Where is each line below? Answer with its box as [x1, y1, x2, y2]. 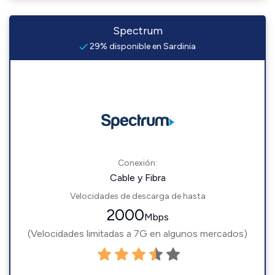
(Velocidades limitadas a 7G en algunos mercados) [28, 228, 247, 239]
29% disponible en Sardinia [88, 41, 196, 52]
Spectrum [112, 24, 163, 37]
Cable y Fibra [109, 172, 166, 184]
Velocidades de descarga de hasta [69, 191, 206, 201]
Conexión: [118, 158, 157, 168]
